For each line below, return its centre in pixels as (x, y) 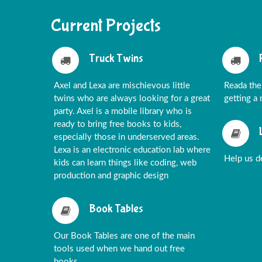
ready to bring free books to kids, (118, 124)
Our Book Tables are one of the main (124, 236)
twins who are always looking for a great (132, 98)
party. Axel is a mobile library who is (123, 111)
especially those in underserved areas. (127, 137)
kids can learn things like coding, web (125, 163)
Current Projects (106, 25)
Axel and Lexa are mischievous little (122, 85)
